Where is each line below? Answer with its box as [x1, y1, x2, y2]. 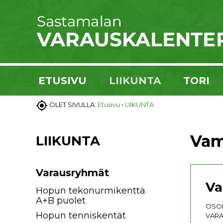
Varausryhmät [36, 167, 109, 179]
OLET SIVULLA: [49, 101, 98, 109]
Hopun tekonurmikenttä [36, 185, 145, 196]
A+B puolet [36, 195, 86, 206]
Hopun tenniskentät [36, 210, 126, 222]
